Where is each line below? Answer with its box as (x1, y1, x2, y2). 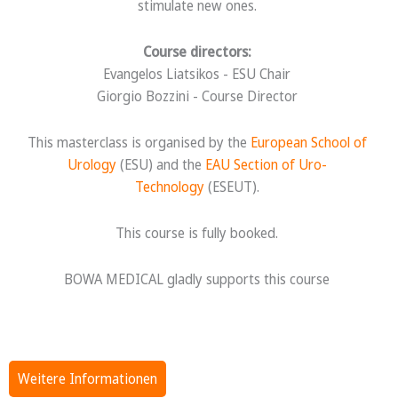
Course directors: (142, 41, 251, 61)
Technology (134, 176, 204, 196)
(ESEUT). (203, 176, 259, 196)
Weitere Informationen (18, 369, 157, 389)
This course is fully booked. (115, 222, 278, 243)
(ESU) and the (115, 154, 205, 174)
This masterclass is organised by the (27, 131, 251, 152)
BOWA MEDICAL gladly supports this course (64, 269, 330, 289)
